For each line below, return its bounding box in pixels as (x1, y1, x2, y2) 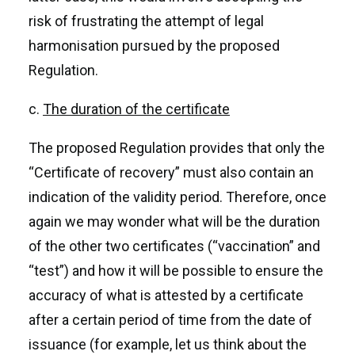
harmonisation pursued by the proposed (29, 37, 280, 54)
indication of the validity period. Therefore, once (29, 189, 326, 205)
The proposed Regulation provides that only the (29, 139, 325, 156)
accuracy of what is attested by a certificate (29, 287, 303, 303)
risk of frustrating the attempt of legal (29, 13, 264, 29)
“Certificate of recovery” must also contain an (29, 164, 314, 181)
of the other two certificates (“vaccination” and (29, 238, 320, 254)
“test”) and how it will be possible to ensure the (29, 262, 323, 279)
